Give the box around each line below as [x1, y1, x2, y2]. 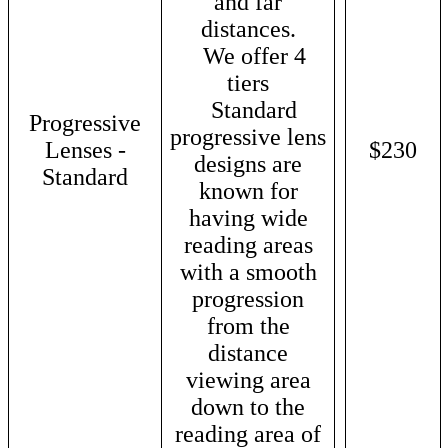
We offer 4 [190, 42, 306, 69]
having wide [188, 204, 308, 231]
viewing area [185, 366, 311, 393]
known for [198, 177, 298, 204]
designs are [194, 150, 302, 177]
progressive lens [170, 123, 326, 150]
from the [206, 312, 290, 339]
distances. [200, 15, 296, 42]
